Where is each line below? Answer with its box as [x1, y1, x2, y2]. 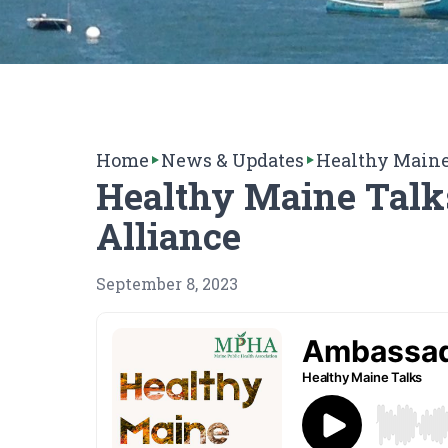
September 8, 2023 [96, 273, 238, 294]
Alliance [96, 212, 241, 260]
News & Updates [161, 148, 304, 172]
